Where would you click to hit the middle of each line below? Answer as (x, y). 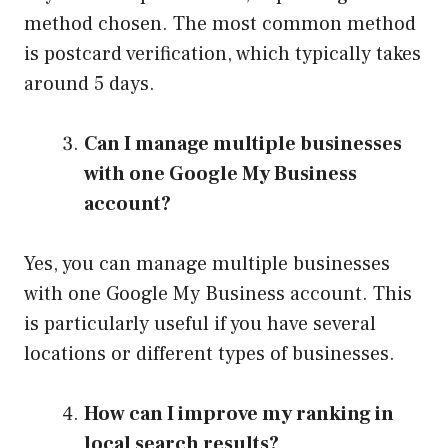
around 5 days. (89, 84)
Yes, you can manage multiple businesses (207, 264)
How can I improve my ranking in (239, 414)
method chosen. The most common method (220, 24)
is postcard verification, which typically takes (222, 54)
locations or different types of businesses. (209, 354)
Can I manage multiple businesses (243, 144)
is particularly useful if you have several (200, 324)
